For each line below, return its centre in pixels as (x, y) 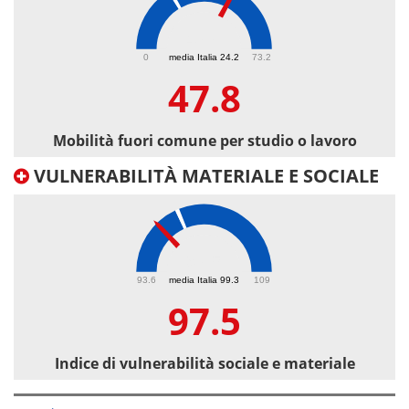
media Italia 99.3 (204, 279)
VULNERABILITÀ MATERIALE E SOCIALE (204, 176)
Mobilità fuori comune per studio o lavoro (204, 141)
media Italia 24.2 (204, 57)
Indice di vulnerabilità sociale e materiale (204, 364)
